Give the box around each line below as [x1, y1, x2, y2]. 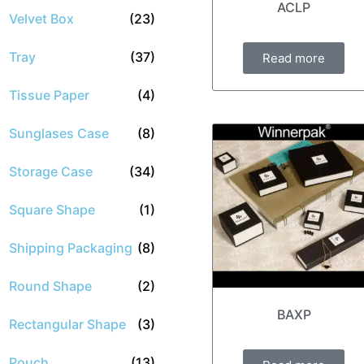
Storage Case [9, 163, 93, 180]
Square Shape [9, 201, 95, 218]
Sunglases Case [9, 125, 109, 141]
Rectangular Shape [9, 316, 126, 332]
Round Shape [9, 278, 92, 294]
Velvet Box [9, 11, 74, 27]
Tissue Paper [9, 87, 89, 103]
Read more [262, 50, 326, 67]
